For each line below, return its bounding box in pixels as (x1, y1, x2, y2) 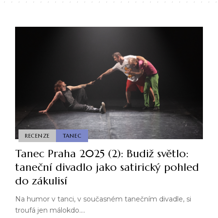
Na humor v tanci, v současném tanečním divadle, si (15, 195, 191, 204)
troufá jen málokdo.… (15, 206, 85, 215)
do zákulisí (15, 174, 67, 188)
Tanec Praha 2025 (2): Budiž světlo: (15, 147, 188, 161)
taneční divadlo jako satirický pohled (15, 161, 199, 174)
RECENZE (24, 132, 50, 139)
